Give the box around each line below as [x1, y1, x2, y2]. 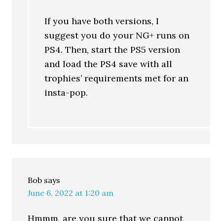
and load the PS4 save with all [44, 58, 173, 70]
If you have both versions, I [44, 15, 159, 27]
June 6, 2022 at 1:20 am [28, 188, 114, 198]
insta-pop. [44, 87, 88, 98]
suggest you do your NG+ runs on [44, 30, 190, 41]
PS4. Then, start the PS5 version [44, 44, 181, 55]
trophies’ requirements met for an [44, 73, 189, 84]
